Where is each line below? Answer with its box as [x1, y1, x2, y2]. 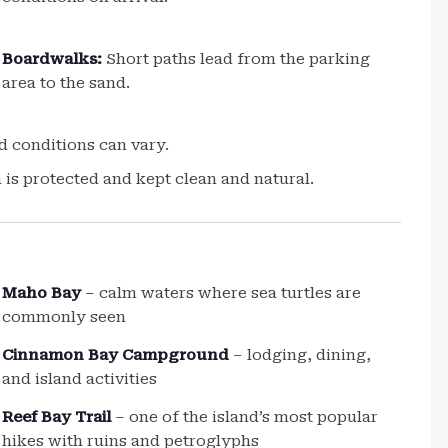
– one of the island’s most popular [111, 408, 379, 426]
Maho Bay [2, 284, 82, 302]
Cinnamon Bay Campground [2, 346, 230, 364]
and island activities [2, 370, 158, 388]
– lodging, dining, [229, 346, 372, 364]
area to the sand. [2, 74, 131, 92]
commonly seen [2, 308, 127, 326]
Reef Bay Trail [2, 408, 112, 426]
